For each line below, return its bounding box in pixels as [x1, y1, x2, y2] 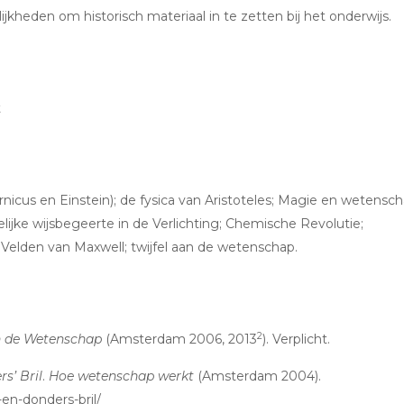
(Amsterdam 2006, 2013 [102, 331, 257, 347]
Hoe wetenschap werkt [49, 368, 194, 384]
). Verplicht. [262, 331, 330, 347]
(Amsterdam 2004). [194, 368, 321, 384]
